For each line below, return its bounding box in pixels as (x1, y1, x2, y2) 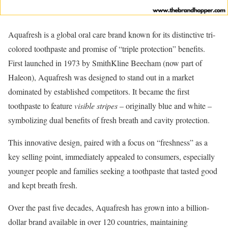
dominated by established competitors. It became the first (8, 86, 189, 97)
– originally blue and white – (118, 100, 212, 111)
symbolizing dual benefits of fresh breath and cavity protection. (8, 115, 210, 125)
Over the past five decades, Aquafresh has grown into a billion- (8, 202, 209, 213)
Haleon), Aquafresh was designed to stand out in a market (8, 72, 194, 82)
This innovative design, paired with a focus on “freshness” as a (8, 137, 208, 148)
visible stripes (74, 100, 118, 111)
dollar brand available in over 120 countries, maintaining (8, 216, 188, 227)
